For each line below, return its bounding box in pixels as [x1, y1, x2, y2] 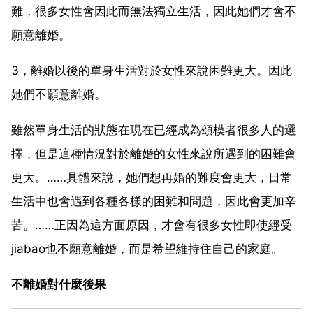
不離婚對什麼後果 [11, 277, 106, 291]
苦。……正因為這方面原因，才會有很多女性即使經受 [11, 217, 292, 232]
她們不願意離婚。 [11, 87, 106, 101]
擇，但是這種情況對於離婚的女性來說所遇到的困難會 [11, 146, 296, 161]
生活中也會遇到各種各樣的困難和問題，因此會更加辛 [11, 194, 296, 208]
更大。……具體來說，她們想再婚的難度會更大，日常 [11, 170, 292, 184]
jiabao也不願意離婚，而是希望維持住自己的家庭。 [11, 241, 283, 256]
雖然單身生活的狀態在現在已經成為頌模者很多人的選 [11, 122, 296, 137]
